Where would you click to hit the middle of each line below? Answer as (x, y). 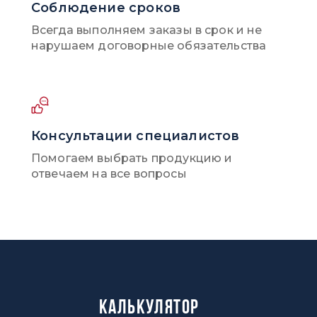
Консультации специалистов (136, 136)
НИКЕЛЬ (257, 99)
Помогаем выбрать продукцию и (132, 158)
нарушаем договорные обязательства (149, 46)
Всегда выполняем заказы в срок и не (147, 30)
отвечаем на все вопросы (109, 174)
